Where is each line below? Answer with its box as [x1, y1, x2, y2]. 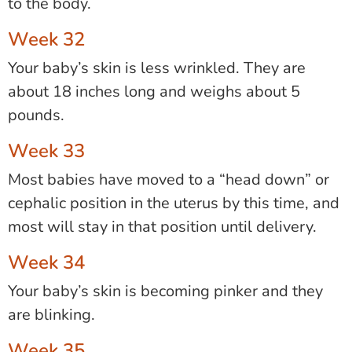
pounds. [8, 104, 64, 126]
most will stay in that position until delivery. [8, 216, 317, 238]
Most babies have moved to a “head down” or [8, 169, 329, 191]
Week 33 [8, 138, 85, 164]
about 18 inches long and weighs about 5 [8, 81, 300, 103]
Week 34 [8, 250, 85, 276]
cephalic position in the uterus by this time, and [8, 192, 339, 214]
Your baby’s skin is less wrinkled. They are [8, 57, 306, 79]
